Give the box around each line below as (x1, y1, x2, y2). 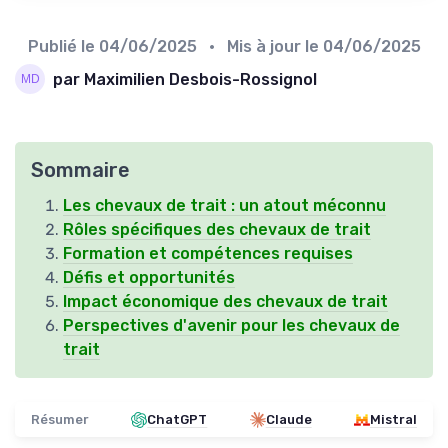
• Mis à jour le (200, 37, 323, 57)
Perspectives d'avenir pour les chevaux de (63, 316, 400, 336)
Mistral (369, 412, 417, 428)
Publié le (27, 37, 99, 57)
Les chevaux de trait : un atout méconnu (63, 196, 386, 216)
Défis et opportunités (63, 268, 235, 288)
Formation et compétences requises (63, 244, 353, 264)
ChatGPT (147, 412, 208, 428)
